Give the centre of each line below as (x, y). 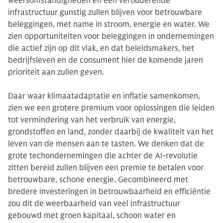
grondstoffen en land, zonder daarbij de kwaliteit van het (111, 132)
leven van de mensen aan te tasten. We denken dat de (106, 144)
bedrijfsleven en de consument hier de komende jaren (106, 60)
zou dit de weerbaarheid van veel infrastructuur (94, 203)
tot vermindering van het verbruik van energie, (92, 120)
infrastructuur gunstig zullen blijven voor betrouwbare (105, 12)
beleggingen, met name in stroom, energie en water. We (109, 24)
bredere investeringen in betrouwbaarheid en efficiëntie (109, 191)
